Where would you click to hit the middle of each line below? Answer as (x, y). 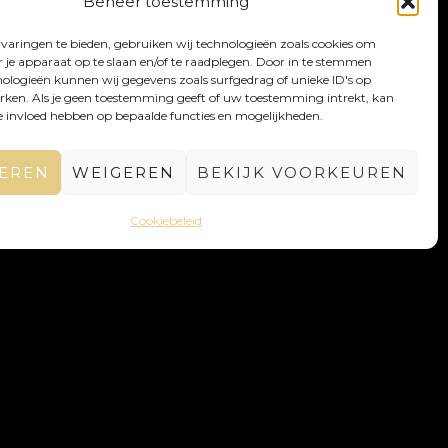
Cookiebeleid (166, 220)
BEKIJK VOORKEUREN (302, 172)
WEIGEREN (123, 172)
